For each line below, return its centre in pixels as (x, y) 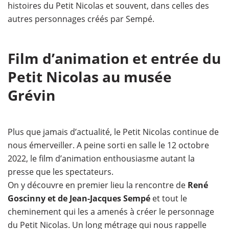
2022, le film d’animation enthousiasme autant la (101, 158)
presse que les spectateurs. (61, 172)
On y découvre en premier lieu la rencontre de (98, 185)
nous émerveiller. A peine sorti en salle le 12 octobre (108, 145)
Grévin (31, 95)
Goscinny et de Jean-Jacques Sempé (80, 198)
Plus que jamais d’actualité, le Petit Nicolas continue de (113, 132)
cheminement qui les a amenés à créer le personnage (111, 212)
